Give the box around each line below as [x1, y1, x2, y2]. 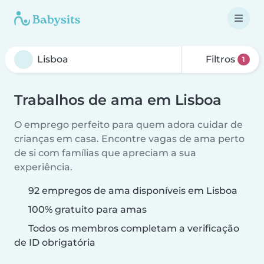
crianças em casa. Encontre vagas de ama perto [14, 133, 245, 144]
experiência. [14, 161, 72, 173]
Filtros [203, 54, 238, 65]
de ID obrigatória [14, 237, 95, 248]
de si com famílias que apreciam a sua [14, 147, 196, 159]
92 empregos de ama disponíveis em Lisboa [28, 185, 237, 196]
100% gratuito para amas [26, 204, 147, 215]
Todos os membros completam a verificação [26, 223, 239, 234]
